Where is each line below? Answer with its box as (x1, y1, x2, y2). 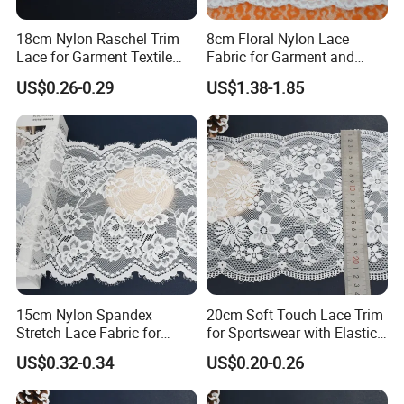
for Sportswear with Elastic (206, 322, 377, 343)
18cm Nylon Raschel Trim (16, 29, 180, 50)
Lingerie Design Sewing (16, 340, 166, 361)
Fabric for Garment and (206, 47, 354, 68)
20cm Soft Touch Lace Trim (206, 304, 383, 325)
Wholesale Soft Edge (16, 65, 149, 86)
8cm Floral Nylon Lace (206, 29, 349, 50)
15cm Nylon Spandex (16, 304, 153, 325)
